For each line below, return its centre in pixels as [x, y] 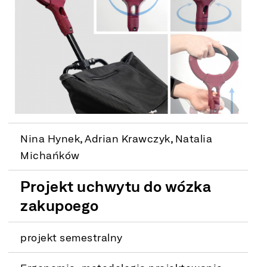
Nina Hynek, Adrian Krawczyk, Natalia [117, 138]
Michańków [50, 155]
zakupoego [60, 205]
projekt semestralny [72, 237]
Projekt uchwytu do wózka [116, 186]
